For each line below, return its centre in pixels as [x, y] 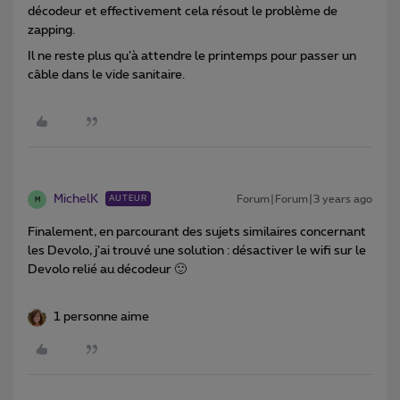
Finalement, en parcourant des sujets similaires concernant [197, 233]
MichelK [76, 200]
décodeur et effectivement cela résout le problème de [183, 12]
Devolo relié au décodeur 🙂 [107, 270]
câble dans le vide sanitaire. [106, 75]
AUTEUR [128, 199]
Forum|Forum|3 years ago [304, 200]
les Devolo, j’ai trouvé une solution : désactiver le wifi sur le [197, 251]
